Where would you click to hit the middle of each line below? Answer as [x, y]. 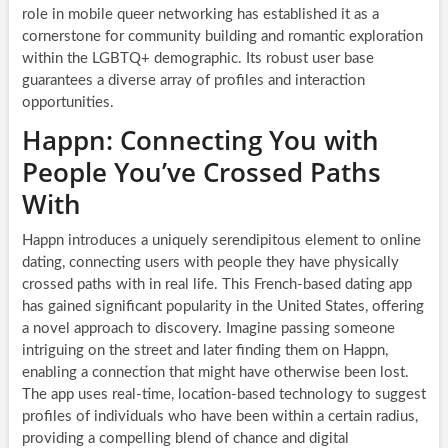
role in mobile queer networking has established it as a [200, 14]
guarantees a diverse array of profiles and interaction [193, 80]
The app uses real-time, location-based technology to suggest [223, 394]
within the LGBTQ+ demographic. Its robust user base [197, 58]
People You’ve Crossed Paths [201, 171]
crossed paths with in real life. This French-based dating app [216, 284]
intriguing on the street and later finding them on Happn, [204, 350]
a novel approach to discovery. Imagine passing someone [208, 328]
